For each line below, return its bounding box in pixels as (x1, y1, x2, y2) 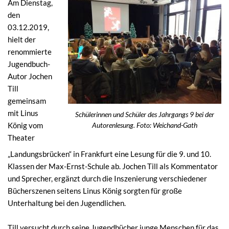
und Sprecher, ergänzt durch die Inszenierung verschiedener (8, 174, 207, 183)
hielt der (8, 34, 36, 44)
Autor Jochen (8, 71, 52, 81)
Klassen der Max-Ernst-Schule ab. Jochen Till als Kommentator (8, 162, 218, 171)
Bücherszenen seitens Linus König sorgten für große (8, 186, 182, 195)
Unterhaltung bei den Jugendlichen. (8, 198, 126, 208)
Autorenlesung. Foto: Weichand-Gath (92, 121, 197, 129)
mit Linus (8, 108, 38, 118)
